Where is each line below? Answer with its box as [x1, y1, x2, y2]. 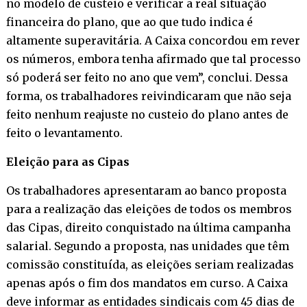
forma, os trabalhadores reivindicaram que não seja [5, 88, 291, 103]
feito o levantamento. [5, 125, 123, 140]
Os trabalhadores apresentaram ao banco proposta [5, 183, 286, 197]
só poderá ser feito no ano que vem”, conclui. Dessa [5, 70, 288, 84]
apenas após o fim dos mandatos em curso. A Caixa [5, 275, 288, 290]
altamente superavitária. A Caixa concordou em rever [5, 33, 300, 47]
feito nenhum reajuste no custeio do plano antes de [5, 107, 288, 121]
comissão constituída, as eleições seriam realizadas [5, 257, 294, 271]
